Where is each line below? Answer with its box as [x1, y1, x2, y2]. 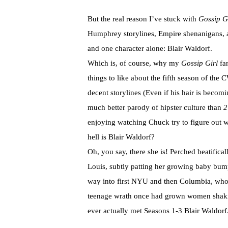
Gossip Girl [179, 59, 220, 68]
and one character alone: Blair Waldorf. [88, 44, 212, 53]
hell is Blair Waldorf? [88, 133, 155, 141]
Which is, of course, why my [88, 59, 179, 68]
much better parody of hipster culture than [88, 103, 223, 112]
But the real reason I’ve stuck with [88, 15, 198, 23]
